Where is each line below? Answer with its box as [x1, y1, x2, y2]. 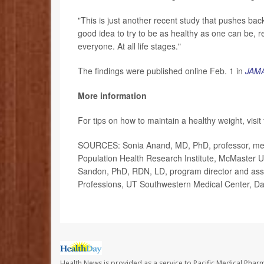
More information [78, 89, 147, 101]
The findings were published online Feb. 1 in [78, 64, 245, 77]
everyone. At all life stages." [78, 39, 181, 52]
